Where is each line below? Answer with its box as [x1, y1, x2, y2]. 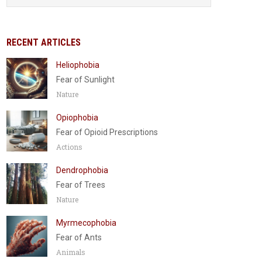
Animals [56, 247, 85, 257]
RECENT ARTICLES [6, 37, 81, 48]
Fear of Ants [56, 233, 102, 242]
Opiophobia [56, 113, 98, 122]
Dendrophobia [56, 166, 108, 175]
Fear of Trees [56, 180, 105, 189]
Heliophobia [56, 60, 99, 70]
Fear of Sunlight [56, 75, 115, 84]
